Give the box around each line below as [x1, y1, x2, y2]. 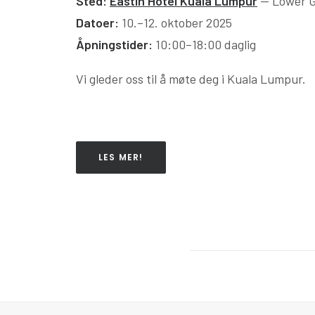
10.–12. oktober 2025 [119, 15, 232, 30]
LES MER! [98, 151, 143, 163]
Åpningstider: [76, 37, 153, 52]
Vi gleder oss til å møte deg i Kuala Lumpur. [76, 71, 306, 86]
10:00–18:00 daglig [153, 37, 256, 52]
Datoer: [76, 15, 119, 30]
